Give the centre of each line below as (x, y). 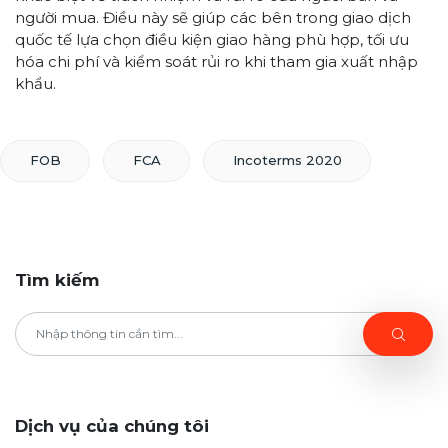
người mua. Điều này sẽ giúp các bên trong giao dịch (213, 17)
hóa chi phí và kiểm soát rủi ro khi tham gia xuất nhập (216, 61)
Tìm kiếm (57, 279)
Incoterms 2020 (287, 160)
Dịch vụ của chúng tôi (112, 426)
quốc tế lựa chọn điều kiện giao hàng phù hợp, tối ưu (212, 39)
